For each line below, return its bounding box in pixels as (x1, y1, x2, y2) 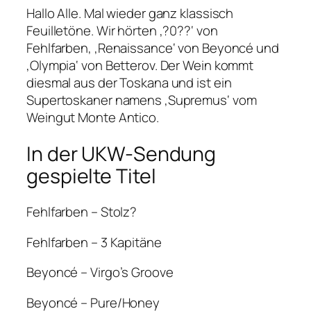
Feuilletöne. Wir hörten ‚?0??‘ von (26, 21, 218, 40)
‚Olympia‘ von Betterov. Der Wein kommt (26, 56, 254, 74)
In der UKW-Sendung (26, 140, 217, 167)
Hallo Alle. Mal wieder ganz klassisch (26, 3, 234, 22)
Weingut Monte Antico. (26, 108, 159, 126)
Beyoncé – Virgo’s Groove (26, 263, 174, 282)
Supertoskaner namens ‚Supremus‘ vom (26, 90, 257, 109)
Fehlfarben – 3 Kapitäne (26, 233, 162, 251)
